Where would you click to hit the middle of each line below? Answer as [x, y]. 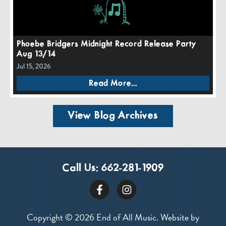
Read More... [113, 84]
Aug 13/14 [36, 54]
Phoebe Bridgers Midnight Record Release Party [106, 44]
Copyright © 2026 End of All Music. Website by [113, 217]
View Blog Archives [113, 116]
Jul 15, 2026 [34, 66]
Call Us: [82, 168]
